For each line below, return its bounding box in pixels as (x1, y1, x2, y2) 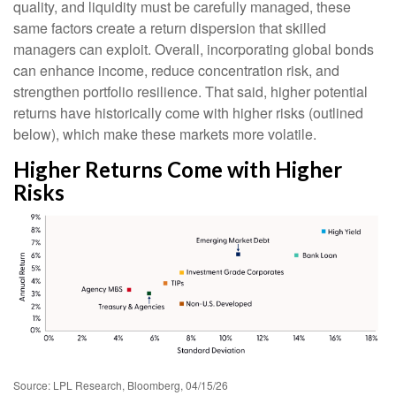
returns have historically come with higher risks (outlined (13, 102, 363, 123)
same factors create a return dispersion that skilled (13, 17, 326, 38)
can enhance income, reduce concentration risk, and (13, 59, 339, 80)
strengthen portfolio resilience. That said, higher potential (13, 80, 368, 102)
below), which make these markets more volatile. (13, 123, 320, 144)
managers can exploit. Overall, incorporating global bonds (13, 38, 374, 59)
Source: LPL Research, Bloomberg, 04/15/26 (13, 377, 231, 393)
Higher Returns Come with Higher (12, 156, 342, 182)
